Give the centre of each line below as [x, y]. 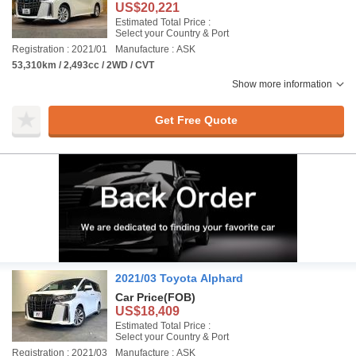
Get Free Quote [196, 120]
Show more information [282, 84]
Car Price [139, 297]
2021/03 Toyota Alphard [179, 278]
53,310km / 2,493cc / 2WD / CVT [83, 65]
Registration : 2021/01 [60, 49]
